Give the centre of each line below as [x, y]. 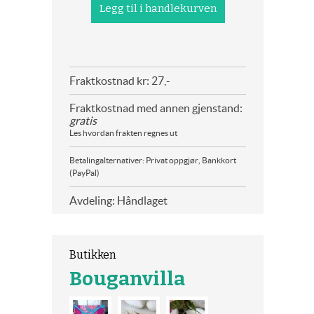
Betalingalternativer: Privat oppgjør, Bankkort [153, 160]
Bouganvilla [127, 279]
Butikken [93, 255]
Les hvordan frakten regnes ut [123, 133]
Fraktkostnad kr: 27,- [120, 81]
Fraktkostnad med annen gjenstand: [156, 108]
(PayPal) [84, 173]
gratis [83, 121]
